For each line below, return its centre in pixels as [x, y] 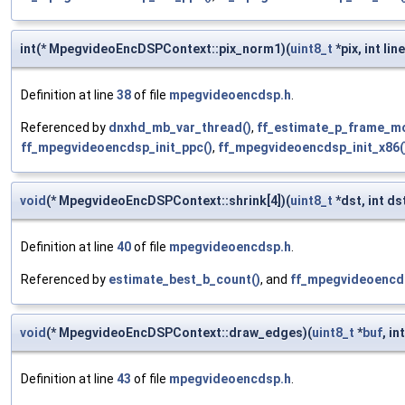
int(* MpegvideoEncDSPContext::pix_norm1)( [155, 49]
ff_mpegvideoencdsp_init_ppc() [117, 148]
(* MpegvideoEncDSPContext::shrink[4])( [168, 201]
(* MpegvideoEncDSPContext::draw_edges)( [179, 333]
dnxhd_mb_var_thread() [180, 128]
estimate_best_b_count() [184, 280]
